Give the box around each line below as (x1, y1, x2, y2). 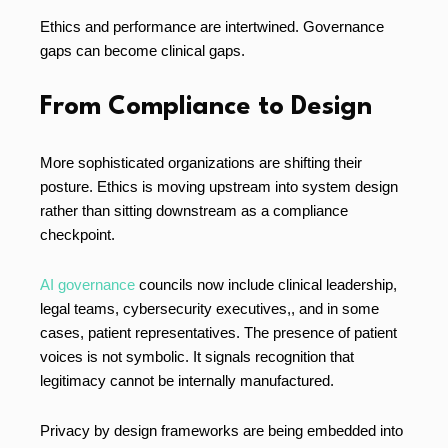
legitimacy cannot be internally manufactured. (40, 372, 334, 390)
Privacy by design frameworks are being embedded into (40, 422, 403, 440)
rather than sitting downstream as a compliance (40, 202, 348, 220)
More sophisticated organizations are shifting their (40, 154, 362, 172)
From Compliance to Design (40, 94, 372, 121)
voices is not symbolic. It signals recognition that (40, 348, 354, 366)
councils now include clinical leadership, (139, 276, 397, 294)
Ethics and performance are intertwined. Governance (40, 18, 384, 36)
